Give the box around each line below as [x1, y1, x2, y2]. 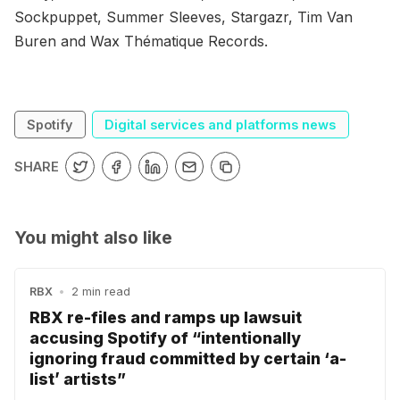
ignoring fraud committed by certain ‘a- [29, 348, 346, 368]
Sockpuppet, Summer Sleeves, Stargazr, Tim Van [14, 7, 353, 26]
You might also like [14, 226, 172, 248]
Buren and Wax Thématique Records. [14, 31, 268, 50]
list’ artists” [29, 369, 126, 388]
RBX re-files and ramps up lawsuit [29, 307, 302, 327]
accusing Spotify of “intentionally [29, 328, 301, 347]
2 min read [71, 285, 130, 299]
